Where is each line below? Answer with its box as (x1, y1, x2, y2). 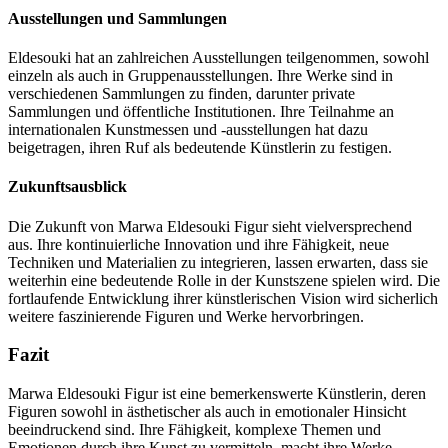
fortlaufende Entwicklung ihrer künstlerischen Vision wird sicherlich (8, 289, 438, 307)
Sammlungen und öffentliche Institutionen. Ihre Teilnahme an (8, 102, 394, 120)
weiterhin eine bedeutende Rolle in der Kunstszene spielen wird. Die (8, 271, 440, 289)
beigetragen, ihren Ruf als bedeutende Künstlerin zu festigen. (8, 138, 392, 156)
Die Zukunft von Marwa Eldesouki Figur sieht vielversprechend (8, 217, 412, 235)
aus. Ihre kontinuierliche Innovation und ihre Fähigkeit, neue (8, 235, 389, 253)
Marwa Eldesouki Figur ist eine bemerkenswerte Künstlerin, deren (8, 384, 426, 402)
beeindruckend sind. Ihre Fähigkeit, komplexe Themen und (8, 420, 381, 438)
